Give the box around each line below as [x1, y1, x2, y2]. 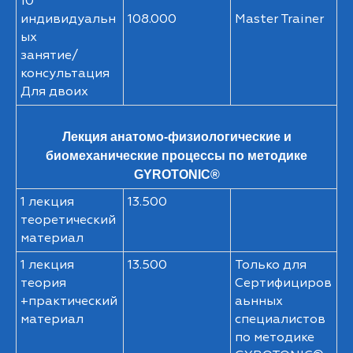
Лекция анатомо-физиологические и [61, 130, 292, 143]
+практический [20, 293, 117, 309]
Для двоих [20, 84, 88, 99]
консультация [20, 65, 110, 81]
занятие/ [20, 47, 78, 63]
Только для [235, 257, 307, 273]
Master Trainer [235, 11, 324, 27]
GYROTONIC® [133, 168, 220, 181]
